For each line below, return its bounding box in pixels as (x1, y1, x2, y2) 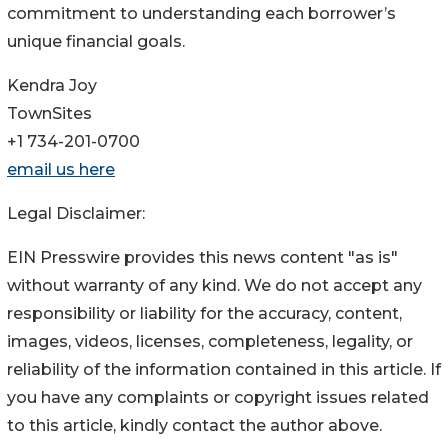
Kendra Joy (7, 76, 97, 96)
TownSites (7, 104, 92, 124)
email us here (7, 160, 115, 180)
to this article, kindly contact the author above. (7, 416, 382, 436)
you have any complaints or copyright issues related (7, 388, 429, 408)
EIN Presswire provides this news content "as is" (7, 248, 398, 268)
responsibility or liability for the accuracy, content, (7, 304, 402, 324)
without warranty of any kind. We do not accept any (7, 276, 422, 296)
